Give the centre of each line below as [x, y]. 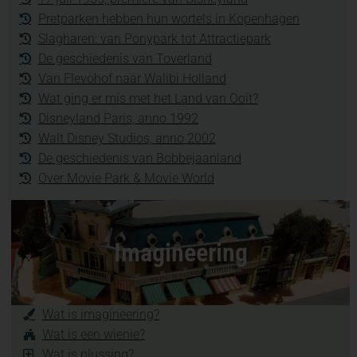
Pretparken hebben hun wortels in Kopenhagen [169, 18]
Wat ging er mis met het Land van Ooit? [148, 98]
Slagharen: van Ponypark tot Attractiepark [154, 38]
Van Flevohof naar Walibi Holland [132, 78]
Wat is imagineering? [100, 314]
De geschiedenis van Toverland [125, 58]
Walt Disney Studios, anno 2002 [127, 138]
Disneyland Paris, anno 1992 [118, 118]
